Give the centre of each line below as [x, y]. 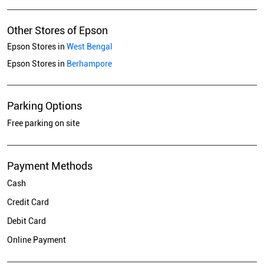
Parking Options [44, 106]
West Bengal [90, 47]
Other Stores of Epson [57, 31]
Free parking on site [43, 123]
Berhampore [89, 64]
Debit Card [27, 221]
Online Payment [37, 240]
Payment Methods [50, 166]
